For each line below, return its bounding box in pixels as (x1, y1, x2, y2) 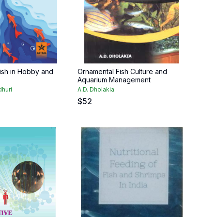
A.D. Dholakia (77, 86, 114, 93)
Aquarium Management (77, 76, 151, 84)
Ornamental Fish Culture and (77, 67, 167, 76)
